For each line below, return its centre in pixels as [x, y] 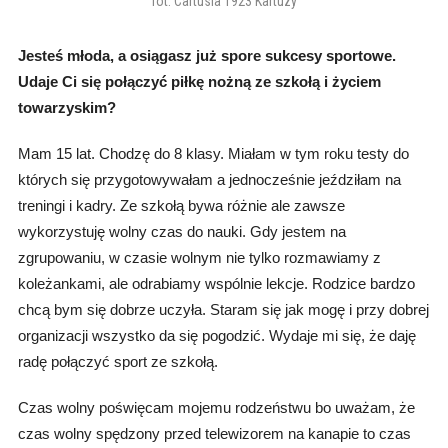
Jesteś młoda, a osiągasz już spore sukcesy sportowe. [206, 56]
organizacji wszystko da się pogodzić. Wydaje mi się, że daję [216, 336]
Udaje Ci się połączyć [94, 82]
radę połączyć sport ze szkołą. [117, 362]
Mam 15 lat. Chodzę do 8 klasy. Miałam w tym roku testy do [213, 154]
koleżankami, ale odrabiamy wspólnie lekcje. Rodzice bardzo [216, 284]
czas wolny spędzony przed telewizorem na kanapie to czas [214, 434]
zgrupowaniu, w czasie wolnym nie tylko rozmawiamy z [199, 258]
